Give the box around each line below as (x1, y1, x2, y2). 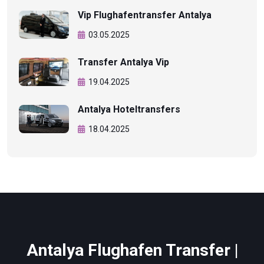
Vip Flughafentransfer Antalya (78, 9, 212, 21)
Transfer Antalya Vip (78, 56, 169, 68)
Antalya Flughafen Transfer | (26, 240, 238, 260)
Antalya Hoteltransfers (78, 103, 180, 115)
